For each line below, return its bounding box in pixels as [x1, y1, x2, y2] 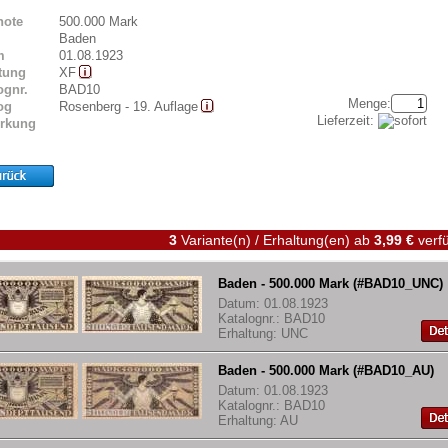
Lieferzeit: [317, 112, 378, 128]
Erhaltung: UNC [218, 326, 308, 342]
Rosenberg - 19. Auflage [59, 98, 198, 114]
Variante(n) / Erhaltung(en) [176, 232, 354, 249]
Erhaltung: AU [218, 413, 298, 429]
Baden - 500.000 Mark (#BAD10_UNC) [218, 276, 443, 292]
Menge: [348, 95, 391, 111]
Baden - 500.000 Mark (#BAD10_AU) [218, 363, 434, 379]
